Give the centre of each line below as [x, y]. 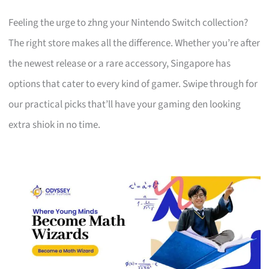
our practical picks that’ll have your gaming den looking [125, 104]
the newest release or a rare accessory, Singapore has [120, 63]
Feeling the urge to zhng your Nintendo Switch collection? [128, 23]
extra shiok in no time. [55, 125]
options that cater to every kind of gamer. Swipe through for [133, 84]
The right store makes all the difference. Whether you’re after [134, 43]
